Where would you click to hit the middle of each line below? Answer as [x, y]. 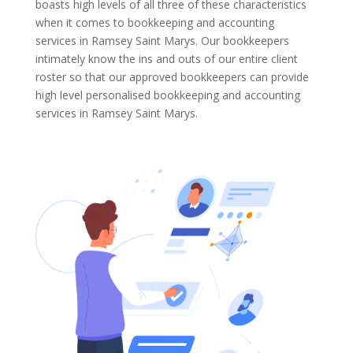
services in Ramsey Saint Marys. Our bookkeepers [162, 40]
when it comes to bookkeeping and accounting [154, 22]
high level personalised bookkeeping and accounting [167, 95]
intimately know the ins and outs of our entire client [166, 58]
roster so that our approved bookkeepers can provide [172, 76]
